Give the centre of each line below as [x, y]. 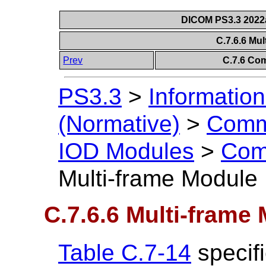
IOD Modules [126, 151]
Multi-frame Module [158, 179]
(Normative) [119, 124]
